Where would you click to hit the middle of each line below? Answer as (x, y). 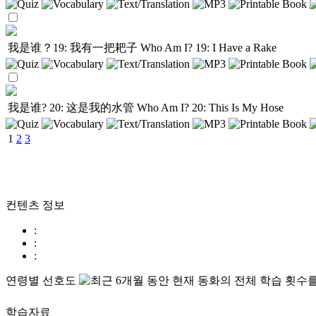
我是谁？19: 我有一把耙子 (74, 48)
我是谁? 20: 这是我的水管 (72, 108)
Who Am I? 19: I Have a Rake (208, 48)
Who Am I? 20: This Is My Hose (210, 108)
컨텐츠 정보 (35, 205)
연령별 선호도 (42, 280)
